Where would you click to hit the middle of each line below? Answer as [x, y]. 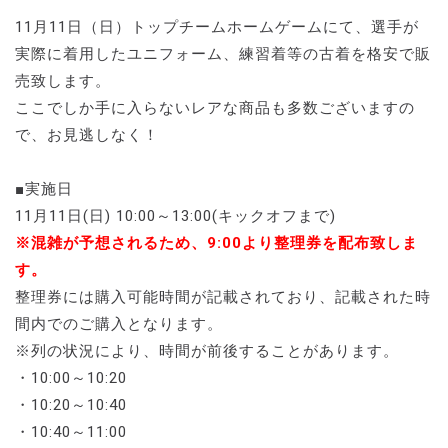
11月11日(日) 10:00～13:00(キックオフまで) [175, 215]
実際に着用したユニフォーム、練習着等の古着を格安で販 [223, 53]
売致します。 [63, 80]
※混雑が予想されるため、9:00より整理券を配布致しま [216, 242]
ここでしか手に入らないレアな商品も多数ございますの [215, 107]
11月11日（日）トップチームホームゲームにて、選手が [217, 26]
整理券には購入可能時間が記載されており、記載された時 [223, 296]
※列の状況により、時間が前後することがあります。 [207, 350]
